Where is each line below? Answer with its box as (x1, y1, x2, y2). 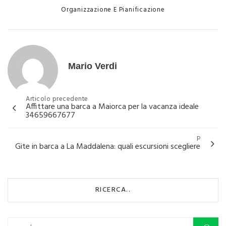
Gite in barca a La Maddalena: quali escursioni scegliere (15, 140, 200, 153)
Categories (53, 3, 90, 16)
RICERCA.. (95, 184, 131, 196)
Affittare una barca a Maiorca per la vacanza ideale (26, 100, 199, 114)
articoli (8, 107, 39, 123)
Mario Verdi (68, 61, 117, 71)
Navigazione (8, 94, 62, 110)
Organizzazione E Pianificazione (61, 5, 165, 15)
